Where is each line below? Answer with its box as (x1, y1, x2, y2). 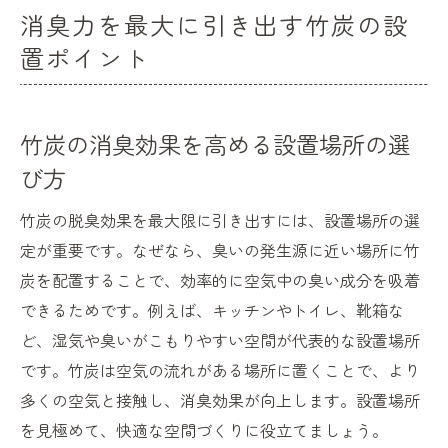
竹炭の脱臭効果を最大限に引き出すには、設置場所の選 (20, 208, 420, 233)
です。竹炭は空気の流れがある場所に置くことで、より (20, 358, 420, 383)
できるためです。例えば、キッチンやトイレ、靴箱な (20, 298, 404, 323)
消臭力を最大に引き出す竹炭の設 (20, 7, 410, 43)
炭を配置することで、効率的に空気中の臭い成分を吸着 (20, 268, 420, 293)
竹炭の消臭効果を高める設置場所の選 (20, 127, 411, 162)
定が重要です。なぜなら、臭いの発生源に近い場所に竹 (20, 238, 420, 263)
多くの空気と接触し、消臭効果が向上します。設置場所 (20, 388, 420, 413)
